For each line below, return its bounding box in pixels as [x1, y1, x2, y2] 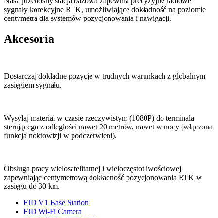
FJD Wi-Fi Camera [23, 207, 82, 216]
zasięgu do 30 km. [4, 182, 60, 190]
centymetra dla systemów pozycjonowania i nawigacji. [4, 14, 171, 23]
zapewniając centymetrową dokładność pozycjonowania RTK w [4, 173, 202, 182]
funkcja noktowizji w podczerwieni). [4, 131, 117, 140]
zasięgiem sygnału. [4, 81, 62, 89]
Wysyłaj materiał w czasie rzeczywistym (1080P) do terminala [4, 114, 194, 122]
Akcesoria [4, 33, 54, 46]
